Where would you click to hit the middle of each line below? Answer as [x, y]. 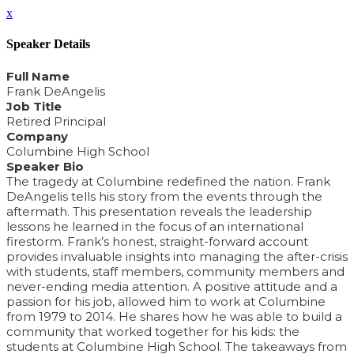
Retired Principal [56, 121]
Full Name [38, 76]
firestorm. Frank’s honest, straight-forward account [157, 241]
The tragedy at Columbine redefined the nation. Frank [168, 181]
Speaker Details [48, 44]
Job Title [34, 106]
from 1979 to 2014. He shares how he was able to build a [174, 316]
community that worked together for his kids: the [153, 331]
